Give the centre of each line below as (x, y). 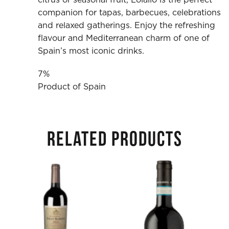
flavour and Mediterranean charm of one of (123, 38)
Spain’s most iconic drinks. (91, 51)
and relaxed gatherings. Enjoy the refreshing (126, 25)
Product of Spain (72, 87)
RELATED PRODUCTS (114, 140)
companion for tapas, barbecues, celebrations (129, 13)
